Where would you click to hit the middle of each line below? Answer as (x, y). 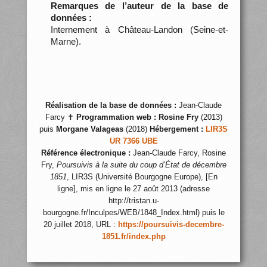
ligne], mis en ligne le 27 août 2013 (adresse (133, 189)
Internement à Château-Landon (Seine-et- (139, 29)
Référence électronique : (86, 153)
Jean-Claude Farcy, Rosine (178, 153)
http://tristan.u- (133, 201)
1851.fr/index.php (133, 237)
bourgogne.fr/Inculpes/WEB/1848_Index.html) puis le (133, 213)
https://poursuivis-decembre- (171, 225)
